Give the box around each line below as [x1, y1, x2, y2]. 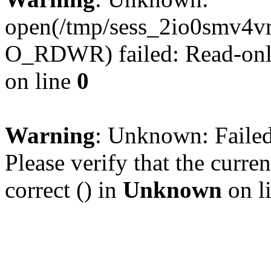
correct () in [5, 177, 123, 203]
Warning [5, 122, 95, 148]
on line [5, 68, 77, 94]
